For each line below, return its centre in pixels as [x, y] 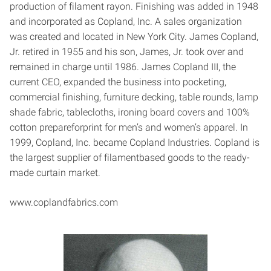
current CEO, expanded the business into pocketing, [118, 82]
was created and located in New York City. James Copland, [134, 36]
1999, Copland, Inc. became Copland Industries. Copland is [135, 142]
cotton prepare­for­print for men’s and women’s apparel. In [129, 127]
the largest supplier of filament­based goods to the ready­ [130, 157]
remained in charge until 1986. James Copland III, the [123, 67]
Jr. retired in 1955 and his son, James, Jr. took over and [127, 51]
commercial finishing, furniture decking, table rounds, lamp [134, 97]
